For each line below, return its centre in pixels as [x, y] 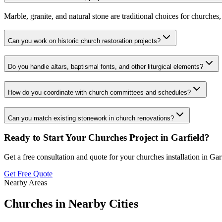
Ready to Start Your [46, 138]
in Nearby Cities [95, 203]
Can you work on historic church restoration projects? [84, 41]
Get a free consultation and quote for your [69, 157]
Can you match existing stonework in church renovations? [91, 118]
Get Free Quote [28, 174]
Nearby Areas [26, 183]
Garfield [188, 138]
